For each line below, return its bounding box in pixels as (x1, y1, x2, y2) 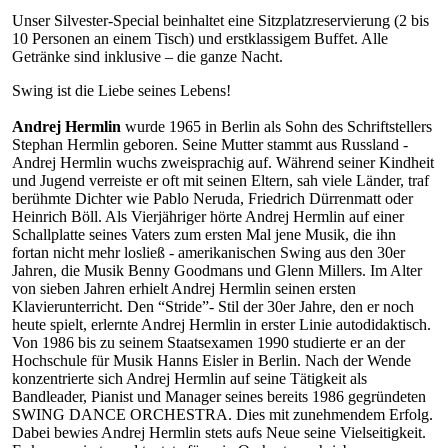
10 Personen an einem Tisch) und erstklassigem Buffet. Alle (12, 29, 388, 47)
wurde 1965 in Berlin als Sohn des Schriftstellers (121, 117, 432, 135)
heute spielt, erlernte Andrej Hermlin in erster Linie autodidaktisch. (12, 315, 431, 333)
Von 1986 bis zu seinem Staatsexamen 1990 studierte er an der (12, 333, 405, 351)
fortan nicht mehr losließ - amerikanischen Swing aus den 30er (12, 243, 405, 261)
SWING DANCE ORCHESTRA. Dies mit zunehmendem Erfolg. (12, 405, 433, 423)
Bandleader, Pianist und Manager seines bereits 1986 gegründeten (12, 387, 426, 405)
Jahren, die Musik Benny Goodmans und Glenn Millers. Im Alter (12, 261, 422, 279)
